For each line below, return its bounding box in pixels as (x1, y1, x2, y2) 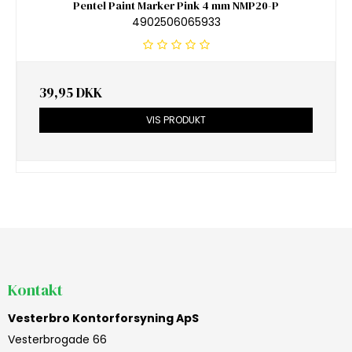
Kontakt (8, 278, 63, 301)
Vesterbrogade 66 (8, 332, 107, 348)
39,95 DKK (39, 82, 102, 102)
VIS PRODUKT (146, 112, 206, 126)
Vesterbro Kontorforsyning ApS (8, 310, 199, 327)
